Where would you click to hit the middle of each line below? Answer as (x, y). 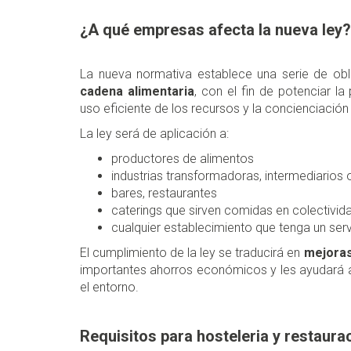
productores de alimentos (183, 159)
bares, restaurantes (164, 194)
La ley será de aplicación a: (154, 134)
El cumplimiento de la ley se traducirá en (192, 253)
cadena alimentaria (137, 92)
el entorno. (109, 288)
